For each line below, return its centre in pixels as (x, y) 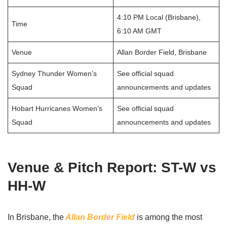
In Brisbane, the (36, 217)
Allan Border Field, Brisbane (162, 52)
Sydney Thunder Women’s (54, 73)
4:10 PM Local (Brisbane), (159, 17)
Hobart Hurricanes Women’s (57, 108)
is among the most (169, 217)
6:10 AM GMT (140, 31)
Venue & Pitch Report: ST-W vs (112, 167)
